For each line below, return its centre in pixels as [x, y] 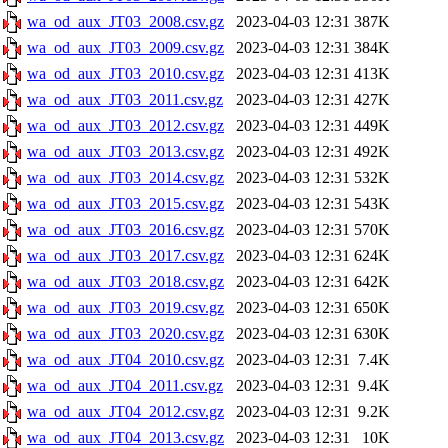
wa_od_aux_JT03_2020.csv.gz [125, 333]
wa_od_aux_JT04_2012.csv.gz [125, 411]
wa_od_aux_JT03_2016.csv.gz [125, 229]
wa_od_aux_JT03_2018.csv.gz [125, 281]
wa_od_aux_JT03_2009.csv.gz [125, 47]
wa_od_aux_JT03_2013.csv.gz [125, 151]
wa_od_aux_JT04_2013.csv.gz [125, 437]
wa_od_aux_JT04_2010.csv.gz [125, 359]
